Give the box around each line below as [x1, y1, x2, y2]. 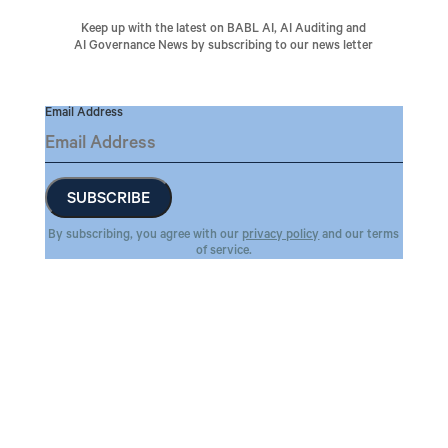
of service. [195, 244, 252, 259]
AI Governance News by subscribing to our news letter [74, 39, 374, 54]
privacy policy [242, 228, 320, 243]
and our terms [319, 228, 400, 243]
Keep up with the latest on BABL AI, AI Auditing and [81, 22, 367, 37]
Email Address [44, 106, 123, 121]
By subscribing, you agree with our [48, 228, 243, 243]
